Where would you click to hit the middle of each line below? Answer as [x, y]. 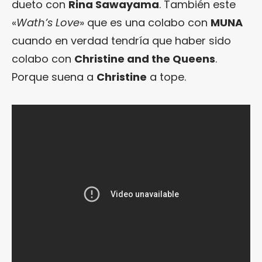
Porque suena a [54, 77]
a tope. [166, 77]
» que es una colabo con [145, 22]
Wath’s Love [48, 22]
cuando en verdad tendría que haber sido [121, 40]
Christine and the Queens [145, 58]
